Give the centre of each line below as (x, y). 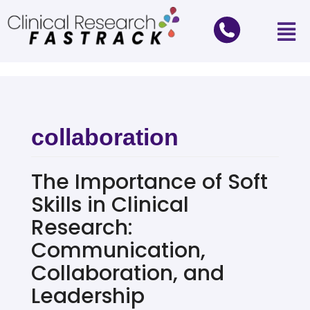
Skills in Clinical (110, 205)
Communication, (118, 251)
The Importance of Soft (149, 182)
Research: (82, 228)
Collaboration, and (128, 274)
